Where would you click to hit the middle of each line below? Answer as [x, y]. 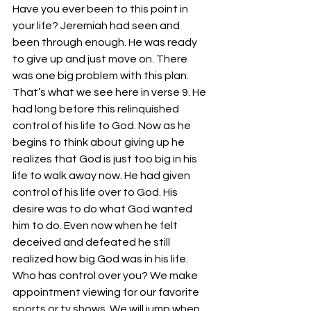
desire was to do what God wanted [103, 209]
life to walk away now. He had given [102, 176]
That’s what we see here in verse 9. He [110, 92]
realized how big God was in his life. [100, 259]
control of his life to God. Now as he [103, 126]
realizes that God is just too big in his [106, 159]
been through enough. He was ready [106, 42]
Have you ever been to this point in [101, 9]
